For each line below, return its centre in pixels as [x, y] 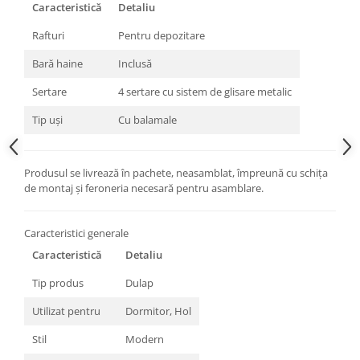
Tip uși [47, 119]
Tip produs [58, 282]
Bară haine [57, 63]
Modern [145, 339]
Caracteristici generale [76, 233]
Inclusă [135, 63]
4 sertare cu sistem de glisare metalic [205, 91]
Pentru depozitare [162, 35]
